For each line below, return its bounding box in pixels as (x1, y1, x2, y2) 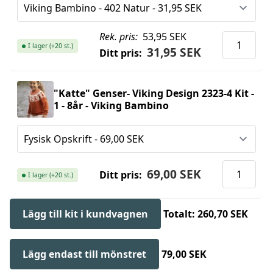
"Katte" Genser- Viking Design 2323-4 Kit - (54, 87, 254, 101)
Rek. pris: (99, 30, 138, 44)
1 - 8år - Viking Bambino (54, 99, 169, 113)
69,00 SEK (146, 166, 201, 183)
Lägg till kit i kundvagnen (23, 207, 148, 221)
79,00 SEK (161, 247, 207, 261)
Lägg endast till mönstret (23, 247, 146, 261)
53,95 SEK (140, 30, 186, 44)
